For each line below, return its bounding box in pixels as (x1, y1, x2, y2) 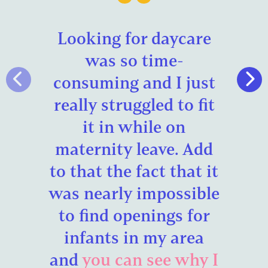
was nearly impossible (48, 182, 220, 203)
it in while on (83, 116, 185, 137)
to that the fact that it (50, 160, 218, 181)
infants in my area (64, 227, 204, 248)
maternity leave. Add (55, 138, 213, 159)
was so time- (84, 50, 184, 71)
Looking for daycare (57, 28, 211, 48)
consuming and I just (53, 72, 215, 93)
